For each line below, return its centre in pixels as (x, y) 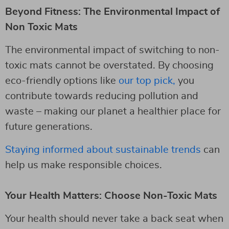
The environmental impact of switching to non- (112, 50)
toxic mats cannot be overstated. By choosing (109, 65)
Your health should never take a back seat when (114, 219)
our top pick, (147, 81)
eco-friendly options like (62, 81)
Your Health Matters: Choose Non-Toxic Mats (111, 196)
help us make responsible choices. (84, 165)
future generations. (49, 127)
